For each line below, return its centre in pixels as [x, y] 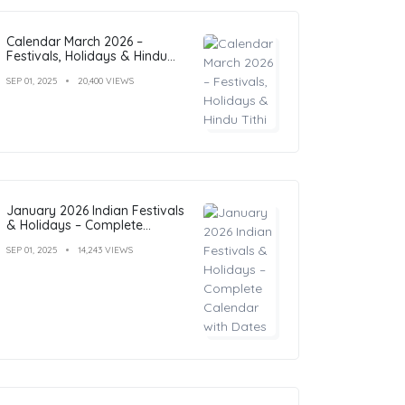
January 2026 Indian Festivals [95, 210]
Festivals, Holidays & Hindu [87, 56]
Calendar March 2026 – [75, 41]
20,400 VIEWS [106, 80]
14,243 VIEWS [105, 250]
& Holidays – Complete [75, 225]
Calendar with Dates [67, 239]
